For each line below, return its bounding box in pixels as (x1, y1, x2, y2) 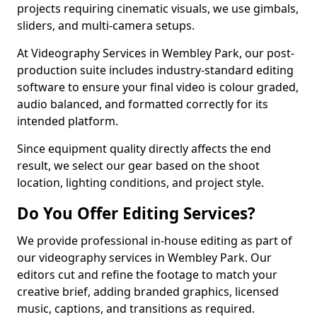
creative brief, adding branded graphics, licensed (17, 284, 279, 299)
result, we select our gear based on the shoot (17, 158, 260, 173)
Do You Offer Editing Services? (17, 202, 255, 224)
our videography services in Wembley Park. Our (17, 250, 272, 265)
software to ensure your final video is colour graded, (17, 79, 299, 95)
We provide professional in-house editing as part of (17, 233, 292, 248)
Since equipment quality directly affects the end (17, 141, 271, 156)
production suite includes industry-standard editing (17, 62, 294, 78)
